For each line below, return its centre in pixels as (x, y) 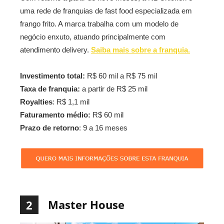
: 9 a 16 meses (103, 127)
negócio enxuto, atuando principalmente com (93, 36)
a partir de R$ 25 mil (114, 88)
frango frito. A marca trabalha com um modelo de (99, 23)
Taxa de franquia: (50, 88)
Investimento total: (52, 75)
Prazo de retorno (49, 127)
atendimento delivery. (55, 49)
